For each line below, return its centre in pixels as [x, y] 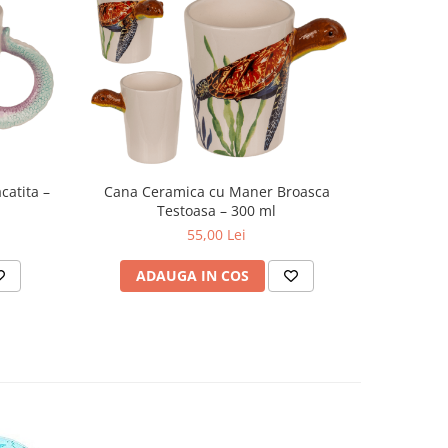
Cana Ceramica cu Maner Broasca [216, 192]
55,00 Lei [216, 235]
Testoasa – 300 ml [216, 211]
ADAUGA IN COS [192, 276]
